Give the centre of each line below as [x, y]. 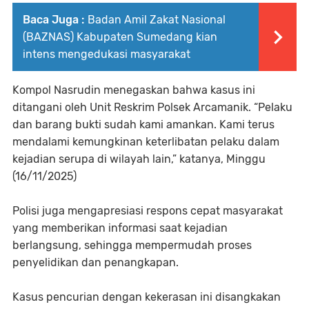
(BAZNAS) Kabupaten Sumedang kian [120, 37]
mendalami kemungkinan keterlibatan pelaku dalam [146, 141]
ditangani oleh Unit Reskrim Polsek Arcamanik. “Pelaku [152, 107]
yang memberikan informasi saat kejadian [120, 228]
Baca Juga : [53, 19]
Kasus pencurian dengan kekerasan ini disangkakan [147, 297]
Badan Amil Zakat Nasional [157, 19]
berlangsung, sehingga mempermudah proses [132, 245]
